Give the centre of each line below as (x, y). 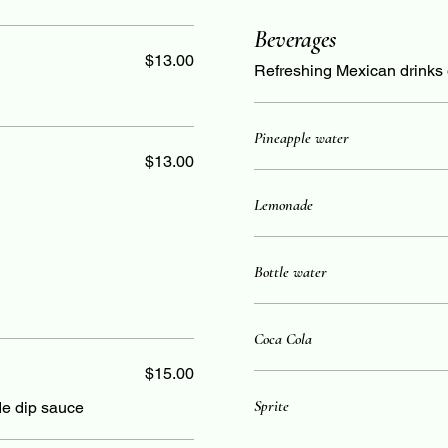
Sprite (271, 406)
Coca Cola (283, 339)
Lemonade (283, 205)
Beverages (295, 39)
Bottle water (290, 272)
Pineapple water (301, 138)
